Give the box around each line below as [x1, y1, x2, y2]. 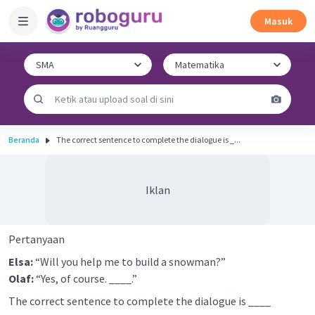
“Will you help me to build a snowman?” [33, 255, 226, 269]
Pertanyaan [8, 232, 65, 246]
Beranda [8, 134, 39, 145]
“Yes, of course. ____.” [34, 271, 137, 285]
